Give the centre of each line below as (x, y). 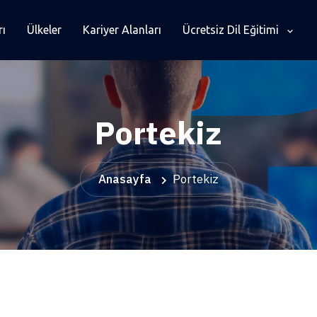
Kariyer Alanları (122, 30)
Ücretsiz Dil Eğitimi (232, 30)
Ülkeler (44, 30)
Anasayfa (125, 179)
